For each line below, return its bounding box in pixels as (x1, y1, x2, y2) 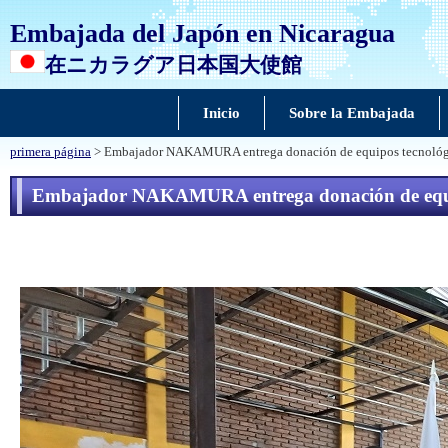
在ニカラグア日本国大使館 (45, 53, 302, 76)
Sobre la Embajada (288, 105, 415, 121)
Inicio (202, 105, 240, 121)
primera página (10, 145, 91, 159)
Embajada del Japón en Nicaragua (10, 18, 395, 48)
